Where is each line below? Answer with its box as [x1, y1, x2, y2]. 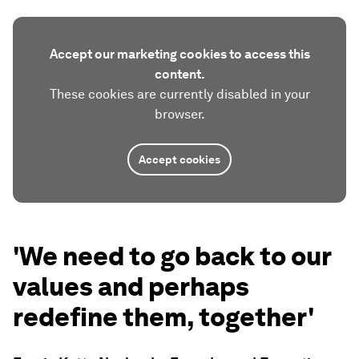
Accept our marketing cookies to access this [49, 46, 310, 62]
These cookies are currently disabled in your [49, 87, 310, 102]
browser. [154, 107, 205, 122]
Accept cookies [139, 153, 220, 166]
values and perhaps [13, 271, 249, 302]
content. [154, 67, 205, 82]
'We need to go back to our [13, 240, 331, 272]
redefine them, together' [13, 301, 314, 333]
